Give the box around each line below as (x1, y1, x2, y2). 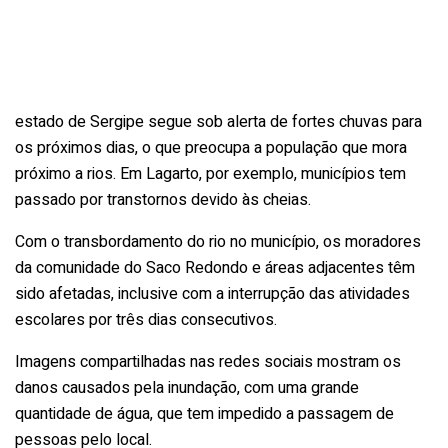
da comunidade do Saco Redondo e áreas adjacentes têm (15, 255, 415, 280)
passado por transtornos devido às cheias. (15, 187, 311, 212)
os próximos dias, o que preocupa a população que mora (15, 135, 407, 160)
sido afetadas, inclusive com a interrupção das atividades (15, 281, 410, 306)
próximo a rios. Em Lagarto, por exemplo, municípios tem (15, 161, 406, 186)
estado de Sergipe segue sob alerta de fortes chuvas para (15, 109, 422, 134)
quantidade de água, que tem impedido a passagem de (15, 401, 394, 426)
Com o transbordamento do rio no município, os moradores (15, 229, 421, 254)
